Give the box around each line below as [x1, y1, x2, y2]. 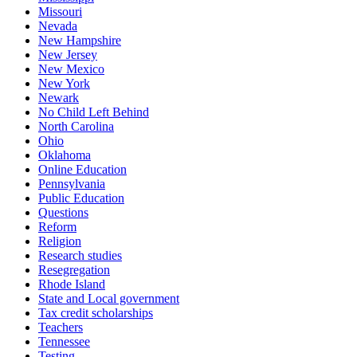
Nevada [38, 19, 77, 33]
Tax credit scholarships [38, 306, 153, 320]
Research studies [38, 249, 122, 263]
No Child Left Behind [38, 105, 149, 120]
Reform [38, 220, 76, 234]
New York [38, 76, 90, 91]
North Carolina [38, 120, 114, 134]
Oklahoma [38, 148, 91, 163]
